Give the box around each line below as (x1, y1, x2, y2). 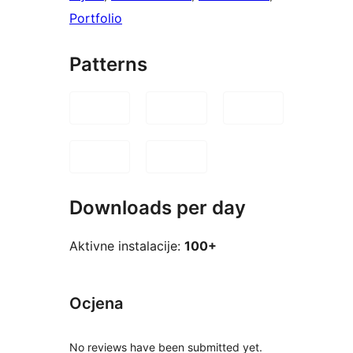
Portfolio (69, 9, 122, 26)
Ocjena (69, 294, 123, 314)
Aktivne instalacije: (69, 238, 184, 255)
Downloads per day (69, 195, 246, 219)
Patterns (69, 52, 147, 76)
